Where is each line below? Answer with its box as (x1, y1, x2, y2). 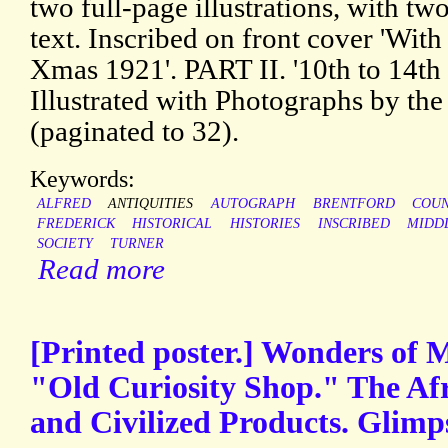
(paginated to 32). (30, 115, 239, 148)
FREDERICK (36, 216, 115, 232)
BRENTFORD (312, 196, 395, 212)
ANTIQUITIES (108, 196, 194, 212)
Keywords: (30, 165, 135, 193)
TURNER (110, 236, 165, 252)
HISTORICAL (132, 216, 213, 232)
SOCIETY (36, 236, 93, 252)
